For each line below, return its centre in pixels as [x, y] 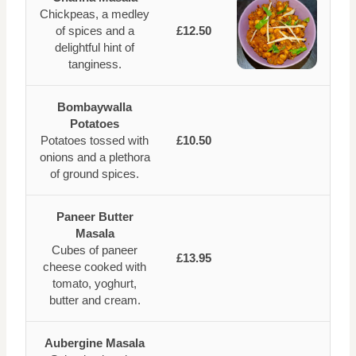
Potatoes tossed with [95, 141]
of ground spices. [95, 174]
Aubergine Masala [95, 343]
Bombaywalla [95, 107]
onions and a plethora [95, 157]
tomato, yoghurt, [95, 284]
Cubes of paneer [95, 250]
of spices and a [95, 31]
